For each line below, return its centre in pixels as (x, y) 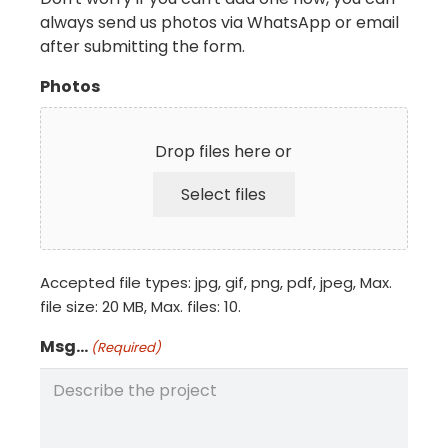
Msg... (64, 346)
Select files (224, 195)
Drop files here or (224, 152)
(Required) (126, 347)
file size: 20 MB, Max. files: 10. (140, 306)
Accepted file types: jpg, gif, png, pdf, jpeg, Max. (216, 282)
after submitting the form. (142, 47)
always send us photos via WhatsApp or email (219, 23)
